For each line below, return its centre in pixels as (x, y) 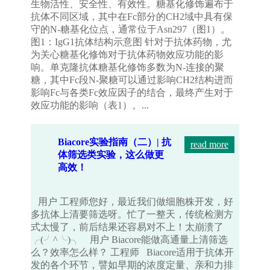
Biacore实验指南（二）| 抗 (115, 142)
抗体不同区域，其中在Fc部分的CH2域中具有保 (132, 17)
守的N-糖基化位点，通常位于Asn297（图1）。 (131, 30)
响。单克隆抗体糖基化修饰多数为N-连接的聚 (128, 67)
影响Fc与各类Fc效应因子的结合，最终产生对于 (132, 93)
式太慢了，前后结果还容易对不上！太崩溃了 (127, 227)
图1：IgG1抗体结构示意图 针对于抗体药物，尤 (131, 42)
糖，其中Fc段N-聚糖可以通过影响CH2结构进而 (132, 80)
